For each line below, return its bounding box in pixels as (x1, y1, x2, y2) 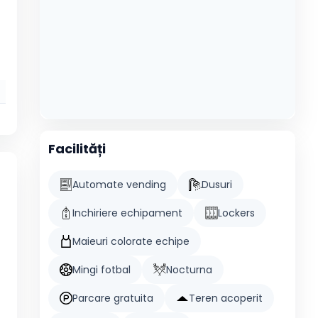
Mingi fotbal (72, 263, 131, 277)
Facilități (48, 140, 106, 158)
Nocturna (166, 263, 212, 277)
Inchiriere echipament (72, 206, 182, 220)
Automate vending (72, 177, 166, 192)
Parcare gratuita (72, 291, 153, 305)
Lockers (218, 206, 255, 220)
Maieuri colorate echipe (72, 234, 190, 248)
